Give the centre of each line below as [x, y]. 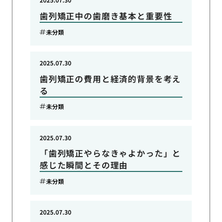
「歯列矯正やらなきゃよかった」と [110, 153]
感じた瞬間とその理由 [84, 165]
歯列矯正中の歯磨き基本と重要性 [106, 16]
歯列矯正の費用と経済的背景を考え [110, 79]
